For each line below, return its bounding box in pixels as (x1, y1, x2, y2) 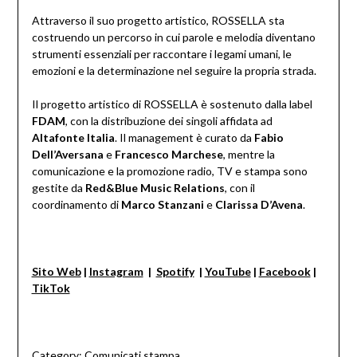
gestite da (31, 181, 85, 195)
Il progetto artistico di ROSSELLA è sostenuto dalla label (31, 97, 312, 112)
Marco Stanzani (120, 198, 204, 212)
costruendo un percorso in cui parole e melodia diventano (31, 30, 316, 45)
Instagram (88, 265, 143, 279)
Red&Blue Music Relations (84, 181, 225, 195)
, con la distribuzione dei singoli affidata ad (65, 114, 273, 128)
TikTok (31, 281, 70, 296)
